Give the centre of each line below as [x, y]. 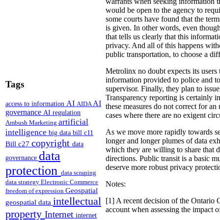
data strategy [23, 182]
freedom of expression [35, 191]
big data [61, 133]
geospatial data [29, 202]
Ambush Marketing [32, 122]
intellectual [77, 201]
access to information [36, 103]
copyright [52, 143]
